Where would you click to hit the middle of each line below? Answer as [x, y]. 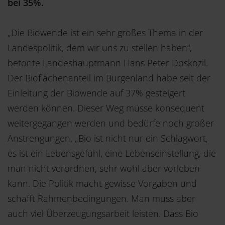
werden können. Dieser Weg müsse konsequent [106, 108]
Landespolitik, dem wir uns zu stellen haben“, [100, 47]
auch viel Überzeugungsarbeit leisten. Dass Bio [103, 213]
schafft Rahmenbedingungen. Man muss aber [101, 198]
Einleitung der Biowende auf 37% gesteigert [96, 93]
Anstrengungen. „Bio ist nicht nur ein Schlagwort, [108, 138]
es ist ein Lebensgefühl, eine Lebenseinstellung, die [112, 153]
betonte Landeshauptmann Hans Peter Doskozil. [108, 63]
